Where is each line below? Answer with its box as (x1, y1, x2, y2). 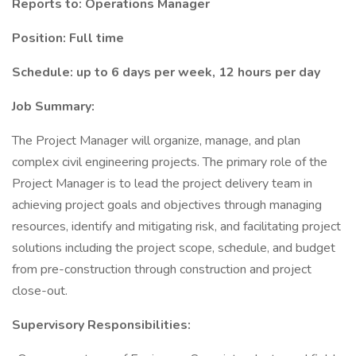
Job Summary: (12, 98, 95, 115)
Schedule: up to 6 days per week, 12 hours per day (12, 64, 320, 81)
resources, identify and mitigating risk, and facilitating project (12, 218, 341, 235)
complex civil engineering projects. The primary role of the (12, 153, 327, 171)
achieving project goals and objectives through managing (12, 196, 322, 214)
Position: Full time (12, 29, 124, 47)
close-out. (12, 282, 68, 300)
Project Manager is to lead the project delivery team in (12, 175, 312, 192)
